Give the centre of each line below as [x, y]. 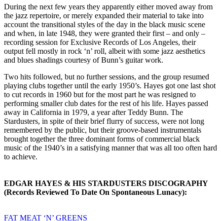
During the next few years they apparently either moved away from [108, 6]
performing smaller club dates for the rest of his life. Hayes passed [106, 103]
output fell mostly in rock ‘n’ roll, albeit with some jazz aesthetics [105, 51]
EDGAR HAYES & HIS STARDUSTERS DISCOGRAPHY [106, 183]
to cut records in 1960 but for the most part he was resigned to [100, 94]
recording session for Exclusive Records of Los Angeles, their [100, 42]
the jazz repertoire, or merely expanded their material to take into [104, 15]
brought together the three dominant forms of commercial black [102, 139]
